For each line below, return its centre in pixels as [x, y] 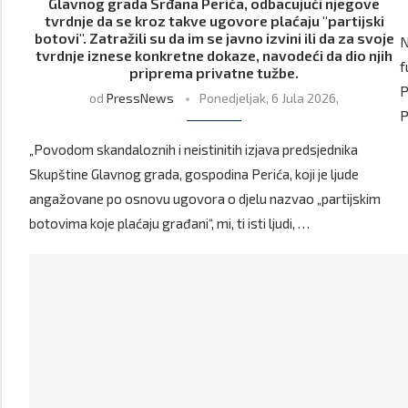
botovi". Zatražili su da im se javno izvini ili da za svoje [214, 38]
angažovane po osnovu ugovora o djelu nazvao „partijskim [205, 199]
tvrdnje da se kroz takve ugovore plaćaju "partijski [214, 21]
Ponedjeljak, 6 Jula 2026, [270, 98]
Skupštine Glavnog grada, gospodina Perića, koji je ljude [194, 174]
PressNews [141, 98]
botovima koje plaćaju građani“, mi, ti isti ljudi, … [169, 224]
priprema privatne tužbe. [214, 73]
